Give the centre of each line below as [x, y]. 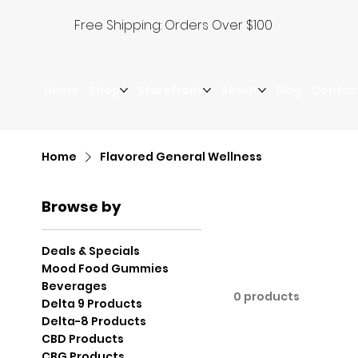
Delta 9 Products [92, 303]
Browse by [81, 206]
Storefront [171, 90]
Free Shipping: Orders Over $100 [173, 25]
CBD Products [83, 338]
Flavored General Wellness [181, 156]
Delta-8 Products [94, 321]
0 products [267, 296]
